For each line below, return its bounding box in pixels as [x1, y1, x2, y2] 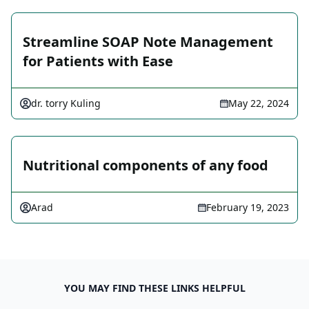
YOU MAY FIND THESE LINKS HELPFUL [63, 281, 246, 295]
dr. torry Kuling [31, 97, 101, 110]
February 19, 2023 [206, 201, 289, 215]
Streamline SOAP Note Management [23, 32, 273, 52]
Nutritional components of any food [23, 156, 268, 175]
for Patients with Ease [23, 52, 173, 71]
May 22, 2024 [228, 97, 289, 110]
